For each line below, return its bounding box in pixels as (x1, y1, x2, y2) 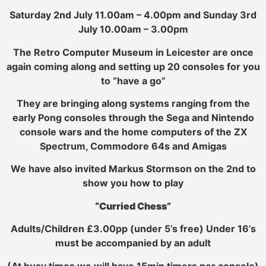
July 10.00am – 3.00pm (78, 23, 188, 36)
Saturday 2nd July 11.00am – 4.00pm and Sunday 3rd (9, 9, 256, 21)
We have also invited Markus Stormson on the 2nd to (10, 163, 256, 175)
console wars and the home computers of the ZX (19, 126, 247, 138)
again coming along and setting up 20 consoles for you (6, 60, 260, 72)
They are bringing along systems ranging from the (16, 97, 250, 110)
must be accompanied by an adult (55, 237, 211, 249)
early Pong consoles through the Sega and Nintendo (12, 112, 254, 124)
